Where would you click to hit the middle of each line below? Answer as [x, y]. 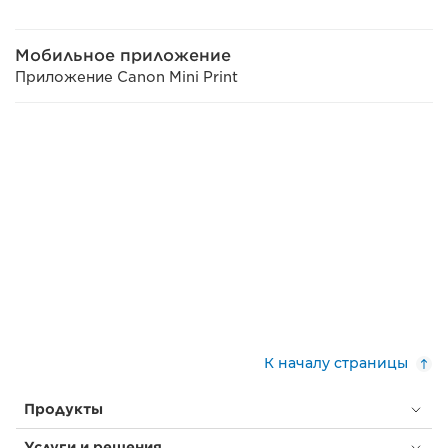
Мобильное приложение [123, 55]
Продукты [63, 409]
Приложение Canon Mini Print [126, 77]
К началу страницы [336, 363]
